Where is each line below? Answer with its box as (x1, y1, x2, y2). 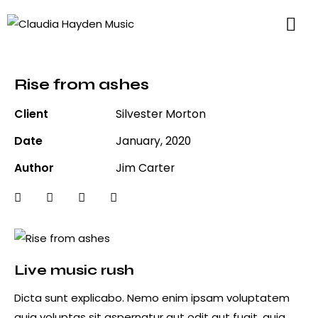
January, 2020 (115, 133, 191, 150)
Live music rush (14, 261, 134, 280)
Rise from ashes (14, 75, 149, 94)
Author (14, 160, 54, 177)
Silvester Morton (115, 106, 206, 123)
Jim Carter (115, 160, 175, 177)
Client (14, 106, 48, 123)
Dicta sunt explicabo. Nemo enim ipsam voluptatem (14, 290, 290, 306)
